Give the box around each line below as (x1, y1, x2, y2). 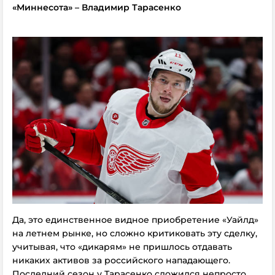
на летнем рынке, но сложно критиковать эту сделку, (12, 228, 257, 239)
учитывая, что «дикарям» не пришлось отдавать (12, 241, 232, 252)
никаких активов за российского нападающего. (12, 255, 230, 266)
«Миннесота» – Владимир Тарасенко (12, 2, 181, 13)
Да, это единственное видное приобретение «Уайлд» (12, 214, 258, 225)
